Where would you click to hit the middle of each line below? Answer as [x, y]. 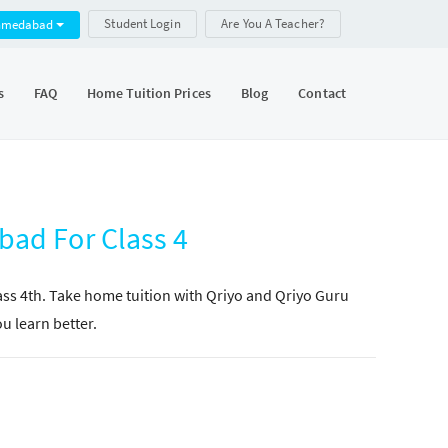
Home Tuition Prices [148, 93]
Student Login [142, 23]
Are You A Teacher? [273, 23]
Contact [322, 93]
